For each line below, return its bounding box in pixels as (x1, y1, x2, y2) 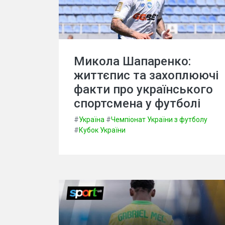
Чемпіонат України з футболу (111, 116, 207, 124)
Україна (79, 116, 104, 124)
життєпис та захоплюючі (74, 68, 218, 83)
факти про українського (74, 82, 213, 97)
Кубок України (79, 126, 126, 135)
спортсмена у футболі (74, 96, 200, 111)
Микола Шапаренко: (74, 54, 191, 69)
